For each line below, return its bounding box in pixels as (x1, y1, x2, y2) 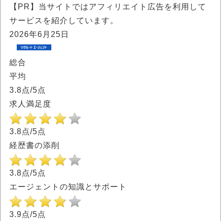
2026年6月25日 (9, 30, 69, 38)
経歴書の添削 (9, 141, 60, 149)
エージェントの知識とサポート (9, 183, 127, 191)
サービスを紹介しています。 (9, 16, 118, 25)
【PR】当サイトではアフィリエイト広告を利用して (9, 2, 206, 11)
